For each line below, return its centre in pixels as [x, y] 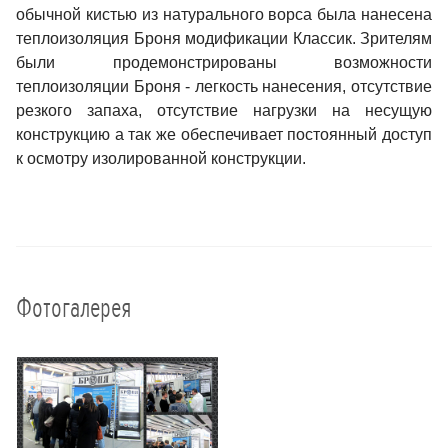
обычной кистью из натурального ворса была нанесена [224, 15]
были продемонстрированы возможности [224, 63]
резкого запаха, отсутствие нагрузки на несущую [224, 111]
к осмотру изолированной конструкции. [161, 159]
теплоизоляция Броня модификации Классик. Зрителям [224, 39]
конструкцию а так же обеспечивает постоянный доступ [224, 135]
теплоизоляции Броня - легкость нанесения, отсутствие [224, 87]
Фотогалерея [73, 308]
